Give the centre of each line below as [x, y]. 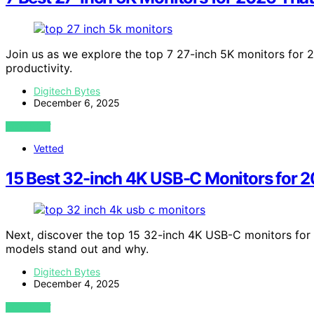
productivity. [39, 68]
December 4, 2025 [77, 283]
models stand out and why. [77, 248]
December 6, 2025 [77, 102]
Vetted [49, 148]
